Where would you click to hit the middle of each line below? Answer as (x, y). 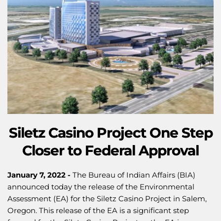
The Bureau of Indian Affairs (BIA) (134, 175)
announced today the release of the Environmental (101, 187)
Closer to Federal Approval (110, 151)
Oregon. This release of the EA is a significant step (98, 211)
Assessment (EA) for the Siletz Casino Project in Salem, (107, 199)
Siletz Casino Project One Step (110, 133)
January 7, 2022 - (40, 175)
